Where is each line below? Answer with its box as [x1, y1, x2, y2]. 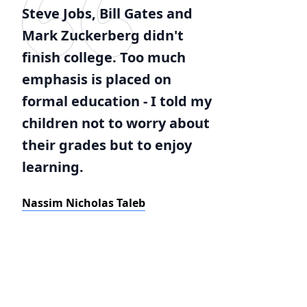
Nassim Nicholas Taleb [22, 195, 145, 210]
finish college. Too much [22, 48, 186, 66]
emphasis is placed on [22, 70, 171, 88]
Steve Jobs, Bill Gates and [22, 4, 193, 23]
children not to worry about [22, 114, 210, 132]
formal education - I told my [22, 92, 212, 110]
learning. [22, 158, 84, 176]
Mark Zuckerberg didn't [22, 26, 184, 45]
